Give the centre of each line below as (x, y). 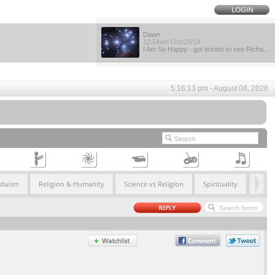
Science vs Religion (153, 184)
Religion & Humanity (71, 184)
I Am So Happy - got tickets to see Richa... (206, 49)
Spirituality (220, 184)
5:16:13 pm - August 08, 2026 (219, 88)
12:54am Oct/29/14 (172, 42)
